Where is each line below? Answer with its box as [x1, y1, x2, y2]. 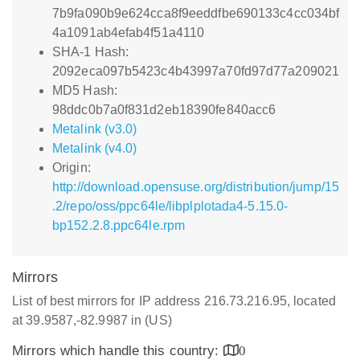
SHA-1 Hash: [52, 45, 129, 59]
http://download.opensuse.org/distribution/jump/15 [52, 180, 339, 194]
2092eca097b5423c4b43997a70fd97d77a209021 [52, 64, 340, 78]
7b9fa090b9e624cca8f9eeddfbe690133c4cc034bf [52, 6, 340, 20]
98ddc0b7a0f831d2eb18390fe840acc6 [52, 103, 276, 117]
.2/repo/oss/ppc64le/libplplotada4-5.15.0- [52, 199, 288, 213]
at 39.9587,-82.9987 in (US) [12, 313, 172, 327]
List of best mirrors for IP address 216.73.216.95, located [12, 294, 336, 308]
